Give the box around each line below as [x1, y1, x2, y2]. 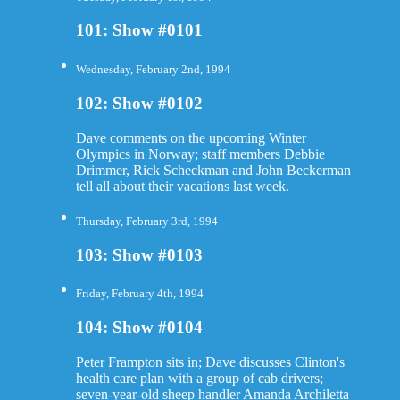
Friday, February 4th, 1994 [75, 287, 204, 301]
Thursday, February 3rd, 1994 [75, 214, 218, 228]
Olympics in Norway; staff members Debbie [75, 146, 325, 162]
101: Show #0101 [75, 21, 203, 40]
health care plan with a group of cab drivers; [75, 371, 323, 387]
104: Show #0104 [75, 318, 203, 337]
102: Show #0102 [75, 94, 203, 113]
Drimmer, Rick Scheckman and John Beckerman [75, 162, 351, 178]
